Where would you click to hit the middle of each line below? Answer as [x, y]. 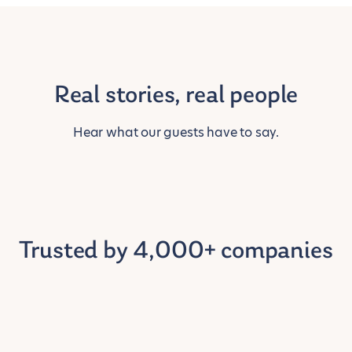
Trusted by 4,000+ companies [176, 251]
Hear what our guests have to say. [176, 132]
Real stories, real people [176, 96]
